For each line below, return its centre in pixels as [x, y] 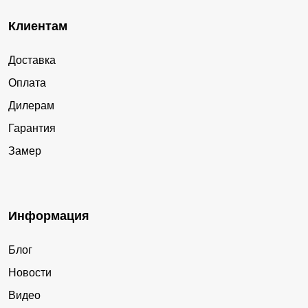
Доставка [32, 60]
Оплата [27, 83]
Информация [49, 216]
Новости [30, 273]
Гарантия [32, 129]
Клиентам [38, 26]
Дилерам [31, 106]
